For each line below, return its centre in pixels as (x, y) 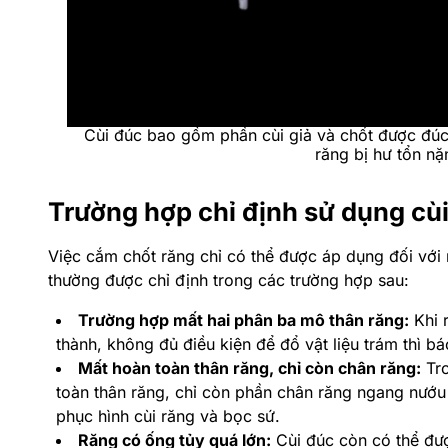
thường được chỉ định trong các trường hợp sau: (228, 279)
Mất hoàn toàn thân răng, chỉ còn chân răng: (249, 367)
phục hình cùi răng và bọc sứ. (168, 415)
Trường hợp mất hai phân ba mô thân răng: (243, 319)
